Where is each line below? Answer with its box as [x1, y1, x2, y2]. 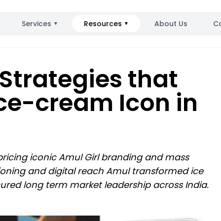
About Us [154, 19, 187, 29]
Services [21, 19, 51, 29]
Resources [83, 19, 122, 29]
